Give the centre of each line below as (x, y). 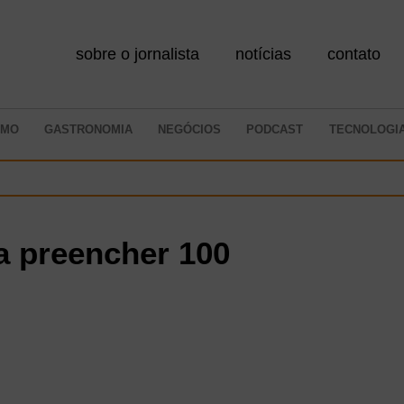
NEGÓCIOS (190, 129)
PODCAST (275, 129)
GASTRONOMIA (88, 129)
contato (354, 54)
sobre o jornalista (138, 54)
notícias (264, 54)
